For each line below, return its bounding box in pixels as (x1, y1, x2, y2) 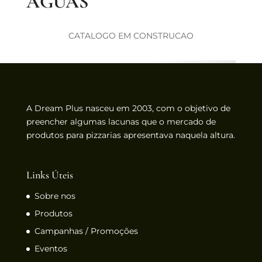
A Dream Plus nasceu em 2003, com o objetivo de (26, 102, 230, 113)
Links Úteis (26, 168, 73, 182)
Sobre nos (34, 191, 75, 202)
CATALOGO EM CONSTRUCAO (68, 30, 194, 41)
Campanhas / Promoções (34, 226, 138, 237)
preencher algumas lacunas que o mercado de (26, 116, 216, 127)
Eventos (34, 243, 67, 254)
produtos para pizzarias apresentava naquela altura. (26, 129, 235, 140)
